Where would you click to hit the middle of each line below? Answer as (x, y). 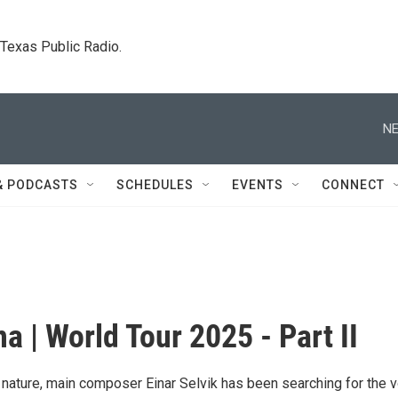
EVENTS (258, 185)
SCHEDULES (155, 185)
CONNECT (353, 185)
